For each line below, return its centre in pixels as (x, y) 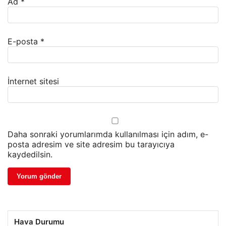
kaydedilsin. (30, 155)
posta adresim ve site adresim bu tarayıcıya (91, 145)
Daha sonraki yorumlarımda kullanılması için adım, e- (108, 134)
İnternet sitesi (33, 81)
